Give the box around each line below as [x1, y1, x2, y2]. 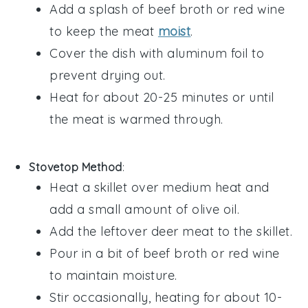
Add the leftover [49, 223, 151, 239]
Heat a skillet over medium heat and [49, 179, 269, 195]
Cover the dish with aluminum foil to [49, 45, 265, 61]
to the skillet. [214, 223, 293, 239]
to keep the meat [49, 23, 158, 39]
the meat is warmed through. [49, 111, 223, 127]
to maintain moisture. [49, 267, 177, 283]
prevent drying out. [49, 67, 166, 83]
